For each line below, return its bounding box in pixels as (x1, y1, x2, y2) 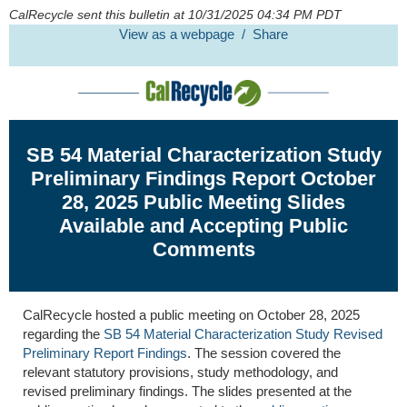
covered (271, 344, 319, 361)
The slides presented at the (188, 382, 352, 399)
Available (59, 213, 144, 237)
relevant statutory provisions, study (23, 363, 233, 380)
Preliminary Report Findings (23, 344, 187, 361)
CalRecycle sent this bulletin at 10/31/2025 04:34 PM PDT (9, 7, 342, 22)
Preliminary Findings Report (31, 166, 301, 190)
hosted (95, 306, 139, 323)
